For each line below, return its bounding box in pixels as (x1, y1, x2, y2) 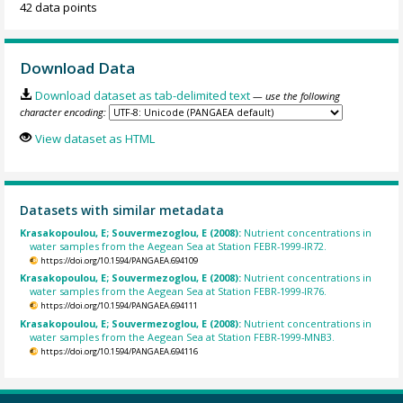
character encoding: (20, 104, 107, 119)
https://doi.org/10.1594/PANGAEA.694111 (40, 300, 198, 312)
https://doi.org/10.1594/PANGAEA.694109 (40, 255, 198, 266)
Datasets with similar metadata (20, 201, 225, 219)
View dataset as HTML (34, 130, 155, 148)
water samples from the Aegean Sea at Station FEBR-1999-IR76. (30, 284, 327, 299)
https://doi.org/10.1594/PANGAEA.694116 (40, 345, 198, 357)
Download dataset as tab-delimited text (34, 86, 250, 103)
